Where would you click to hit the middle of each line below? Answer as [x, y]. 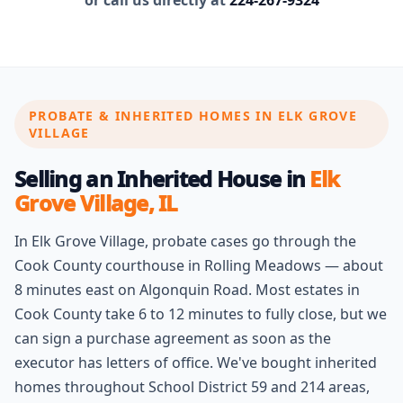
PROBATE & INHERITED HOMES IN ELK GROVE [193, 116]
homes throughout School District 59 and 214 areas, [192, 387]
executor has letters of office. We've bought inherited [196, 363]
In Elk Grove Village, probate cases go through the [185, 241]
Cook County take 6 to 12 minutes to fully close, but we [201, 314]
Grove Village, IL [96, 203]
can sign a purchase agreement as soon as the [173, 338]
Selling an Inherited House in [162, 179]
